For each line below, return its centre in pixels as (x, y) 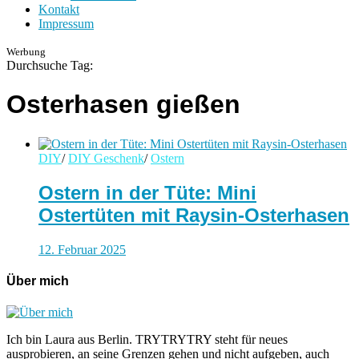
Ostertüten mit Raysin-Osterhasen (194, 215)
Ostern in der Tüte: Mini (147, 192)
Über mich (38, 280)
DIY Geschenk (106, 158)
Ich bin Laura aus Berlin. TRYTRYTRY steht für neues (147, 340)
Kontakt (59, 9)
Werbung (26, 51)
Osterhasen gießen (123, 105)
